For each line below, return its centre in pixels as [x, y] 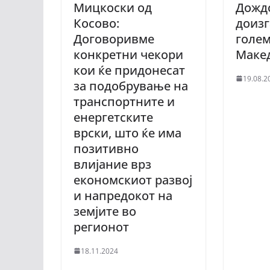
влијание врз [112, 164]
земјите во [105, 211]
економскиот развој [133, 180]
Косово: [96, 23]
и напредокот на [123, 195]
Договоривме [114, 39]
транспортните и [124, 101]
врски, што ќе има [127, 133]
